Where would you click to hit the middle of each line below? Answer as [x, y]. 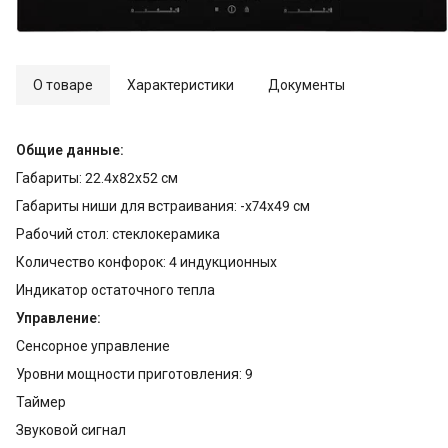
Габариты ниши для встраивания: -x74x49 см [163, 206]
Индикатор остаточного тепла [115, 290]
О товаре [63, 85]
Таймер [41, 402]
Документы [306, 85]
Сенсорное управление [93, 346]
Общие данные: [70, 150]
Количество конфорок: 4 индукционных [146, 262]
